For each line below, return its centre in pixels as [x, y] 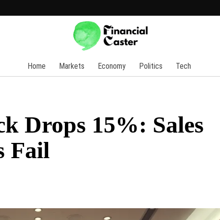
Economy [112, 66]
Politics [151, 66]
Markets [72, 66]
